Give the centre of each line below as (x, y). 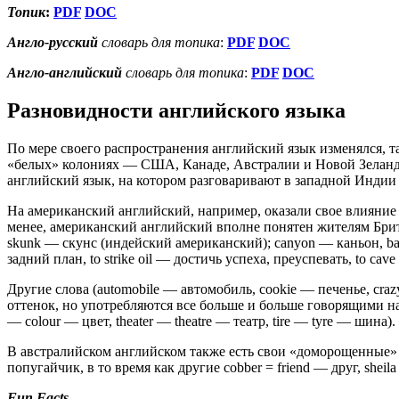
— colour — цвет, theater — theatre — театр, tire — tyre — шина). (201, 321)
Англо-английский (65, 73)
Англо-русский (53, 43)
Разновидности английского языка (176, 111)
